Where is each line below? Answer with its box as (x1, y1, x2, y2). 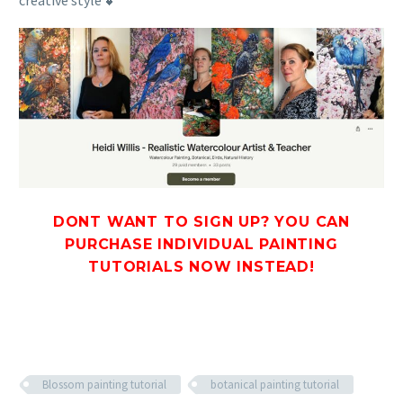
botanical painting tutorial (210, 376, 339, 392)
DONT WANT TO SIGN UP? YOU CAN (52, 213, 351, 231)
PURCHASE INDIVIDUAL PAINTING (65, 236, 338, 254)
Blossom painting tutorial (42, 376, 166, 392)
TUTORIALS (88, 258, 184, 276)
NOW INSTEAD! (184, 258, 315, 276)
